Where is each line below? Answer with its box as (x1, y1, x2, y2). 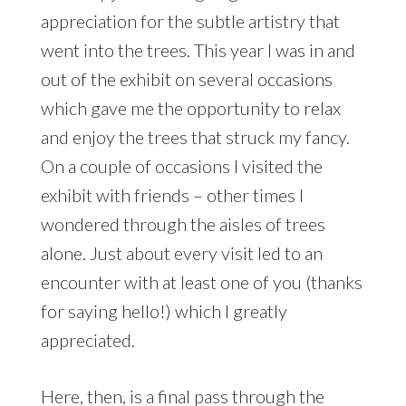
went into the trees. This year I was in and (40, 39, 355, 62)
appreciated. (40, 329, 135, 352)
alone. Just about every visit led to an (40, 242, 323, 265)
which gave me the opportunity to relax (40, 97, 341, 120)
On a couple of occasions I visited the (40, 155, 323, 178)
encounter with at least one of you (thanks (40, 271, 362, 294)
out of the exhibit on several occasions (40, 68, 333, 91)
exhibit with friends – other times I (40, 184, 304, 207)
